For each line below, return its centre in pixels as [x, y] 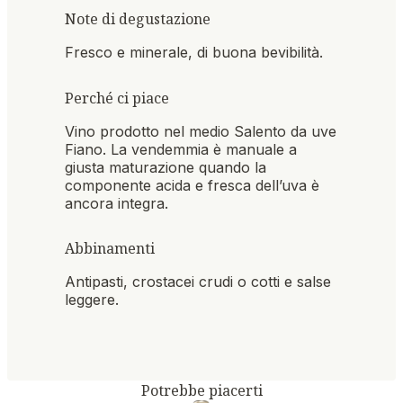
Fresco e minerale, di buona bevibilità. [194, 53]
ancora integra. [116, 203]
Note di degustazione [138, 19]
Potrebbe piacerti [201, 390]
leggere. [92, 299]
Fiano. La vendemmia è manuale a [181, 149]
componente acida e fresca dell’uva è [192, 185]
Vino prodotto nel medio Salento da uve [201, 131]
